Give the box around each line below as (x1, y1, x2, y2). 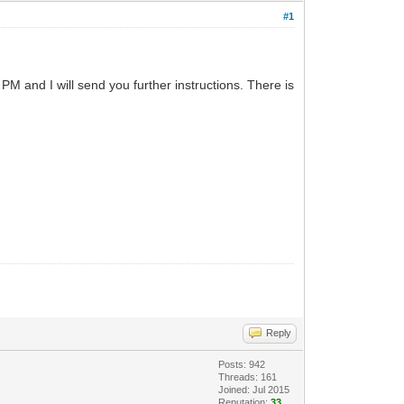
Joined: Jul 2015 (218, 384, 290, 396)
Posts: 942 (218, 359, 266, 371)
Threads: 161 (218, 372, 278, 383)
